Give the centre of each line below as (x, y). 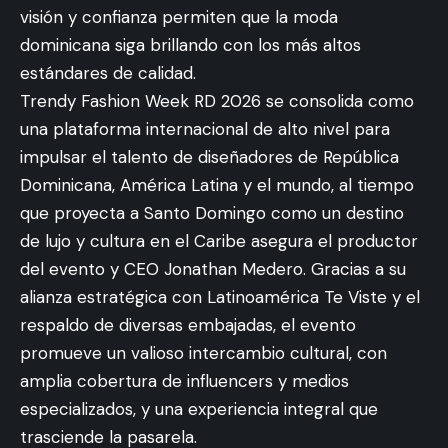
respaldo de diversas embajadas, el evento (188, 324)
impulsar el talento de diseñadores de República (209, 156)
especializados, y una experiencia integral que (199, 408)
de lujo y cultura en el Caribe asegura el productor (219, 240)
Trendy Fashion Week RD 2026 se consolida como (217, 100)
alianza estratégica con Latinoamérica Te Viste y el (220, 296)
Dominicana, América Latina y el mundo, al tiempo (217, 184)
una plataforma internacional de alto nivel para (205, 128)
